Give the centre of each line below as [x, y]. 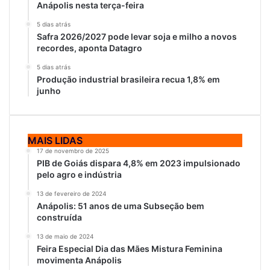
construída [59, 217]
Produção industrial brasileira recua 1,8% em [128, 79]
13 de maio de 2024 [65, 236]
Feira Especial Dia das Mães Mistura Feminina [130, 249]
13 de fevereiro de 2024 [71, 193]
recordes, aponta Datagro [89, 48]
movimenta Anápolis [79, 260]
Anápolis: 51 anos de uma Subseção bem [121, 206]
